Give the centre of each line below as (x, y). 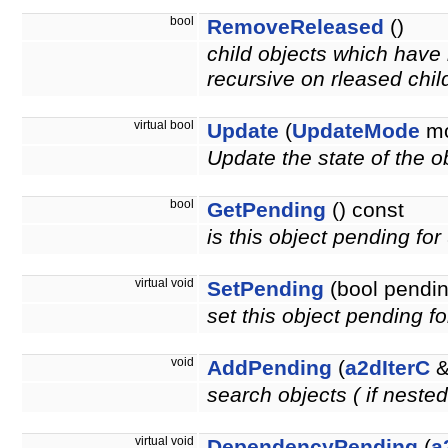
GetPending (266, 210)
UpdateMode (356, 131)
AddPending (269, 368)
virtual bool (165, 125)
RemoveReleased (295, 27)
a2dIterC (387, 368)
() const (365, 210)
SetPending (265, 289)
